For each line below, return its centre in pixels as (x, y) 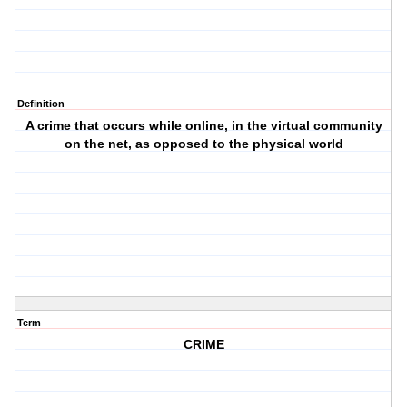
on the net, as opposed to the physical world (203, 144)
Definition (41, 104)
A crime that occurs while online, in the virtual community (203, 126)
